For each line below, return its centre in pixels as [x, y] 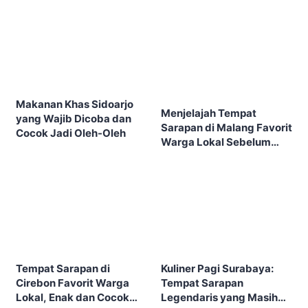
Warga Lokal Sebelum [216, 142]
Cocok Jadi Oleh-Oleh [71, 133]
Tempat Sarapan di [63, 269]
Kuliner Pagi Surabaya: [217, 269]
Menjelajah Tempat [209, 113]
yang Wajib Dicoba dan [74, 119]
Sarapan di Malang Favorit [227, 127]
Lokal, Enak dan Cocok [73, 298]
